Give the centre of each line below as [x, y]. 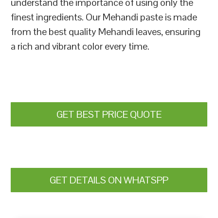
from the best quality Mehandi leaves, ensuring [106, 32]
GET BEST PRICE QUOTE [109, 114]
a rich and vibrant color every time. [80, 46]
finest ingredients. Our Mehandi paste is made [104, 17]
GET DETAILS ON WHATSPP [109, 180]
